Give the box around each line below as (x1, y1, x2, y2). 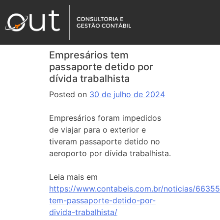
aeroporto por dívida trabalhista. (49, 148, 171, 158)
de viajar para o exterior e (49, 125, 146, 135)
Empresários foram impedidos (49, 113, 161, 123)
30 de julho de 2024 (89, 89, 165, 99)
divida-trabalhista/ (49, 207, 117, 217)
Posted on (49, 89, 89, 99)
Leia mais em (49, 172, 98, 182)
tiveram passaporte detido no (49, 137, 160, 146)
